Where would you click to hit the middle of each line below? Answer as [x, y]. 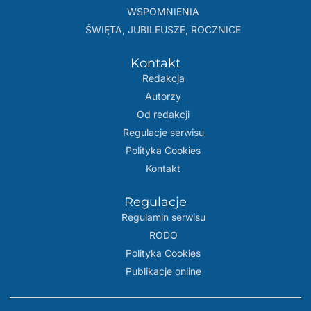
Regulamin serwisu [163, 217]
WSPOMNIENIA [163, 11]
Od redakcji [163, 114]
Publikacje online [163, 271]
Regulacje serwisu [163, 132]
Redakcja [163, 78]
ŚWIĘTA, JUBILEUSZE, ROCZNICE [163, 30]
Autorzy [163, 96]
